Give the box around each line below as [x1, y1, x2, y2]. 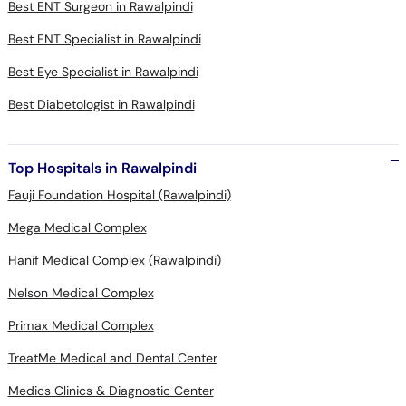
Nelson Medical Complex [7, 285, 154, 301]
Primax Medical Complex [7, 317, 154, 333]
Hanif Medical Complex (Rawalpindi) [7, 252, 221, 268]
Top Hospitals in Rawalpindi [7, 159, 197, 178]
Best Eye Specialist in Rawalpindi [7, 63, 198, 80]
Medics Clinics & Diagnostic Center [7, 382, 214, 399]
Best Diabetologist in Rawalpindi [7, 96, 195, 112]
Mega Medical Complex [7, 219, 147, 236]
